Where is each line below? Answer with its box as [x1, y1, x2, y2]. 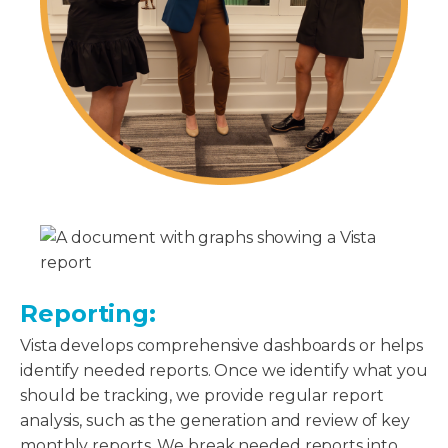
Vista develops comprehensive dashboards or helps [20, 335, 424, 355]
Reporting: [20, 298, 156, 328]
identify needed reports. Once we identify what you [20, 360, 428, 380]
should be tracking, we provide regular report [20, 385, 384, 405]
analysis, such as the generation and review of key [20, 410, 410, 430]
